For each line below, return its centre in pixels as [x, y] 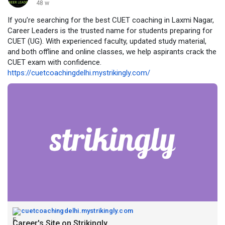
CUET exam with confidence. [54, 62]
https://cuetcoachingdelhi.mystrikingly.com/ [79, 73]
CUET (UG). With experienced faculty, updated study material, [107, 41]
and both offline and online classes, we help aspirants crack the [112, 51]
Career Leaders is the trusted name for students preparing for [110, 30]
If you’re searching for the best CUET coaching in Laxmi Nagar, [111, 20]
